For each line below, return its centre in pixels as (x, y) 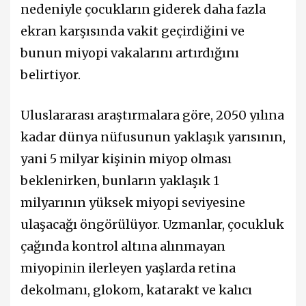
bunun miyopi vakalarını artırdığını (130, 53)
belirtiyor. (51, 74)
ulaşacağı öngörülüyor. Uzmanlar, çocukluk (152, 225)
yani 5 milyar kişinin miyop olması (126, 159)
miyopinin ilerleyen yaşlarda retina (128, 268)
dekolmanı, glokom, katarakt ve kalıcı (136, 290)
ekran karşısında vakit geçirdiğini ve (133, 31)
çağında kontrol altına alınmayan (123, 247)
